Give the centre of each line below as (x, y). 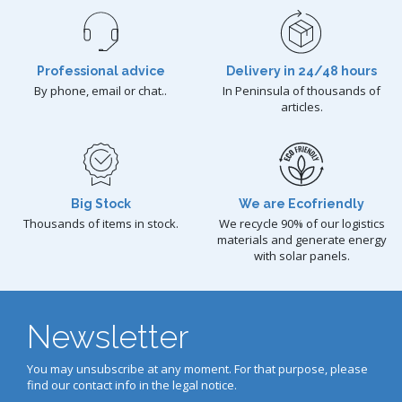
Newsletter (108, 336)
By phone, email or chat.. (100, 90)
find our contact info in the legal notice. (132, 385)
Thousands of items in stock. (100, 223)
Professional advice (100, 70)
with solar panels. (301, 255)
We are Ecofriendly (301, 203)
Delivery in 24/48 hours (301, 70)
